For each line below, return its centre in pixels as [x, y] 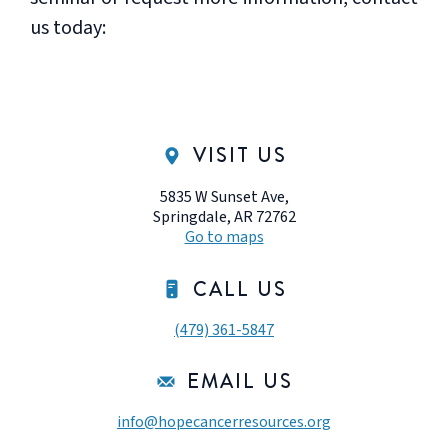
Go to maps [224, 237]
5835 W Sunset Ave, [224, 197]
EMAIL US [240, 380]
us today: [68, 28]
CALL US [240, 288]
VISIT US [240, 154]
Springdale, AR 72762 [224, 217]
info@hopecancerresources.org [224, 422]
